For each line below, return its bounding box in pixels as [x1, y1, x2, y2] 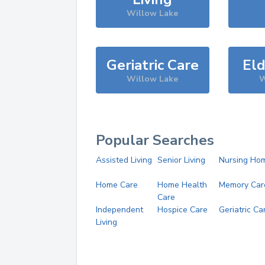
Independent [96, 204, 143, 215]
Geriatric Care [106, 56, 199, 75]
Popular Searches [96, 131, 214, 150]
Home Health [157, 179, 207, 190]
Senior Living [157, 154, 205, 166]
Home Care [96, 179, 138, 190]
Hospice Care [157, 204, 208, 215]
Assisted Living [96, 154, 152, 166]
